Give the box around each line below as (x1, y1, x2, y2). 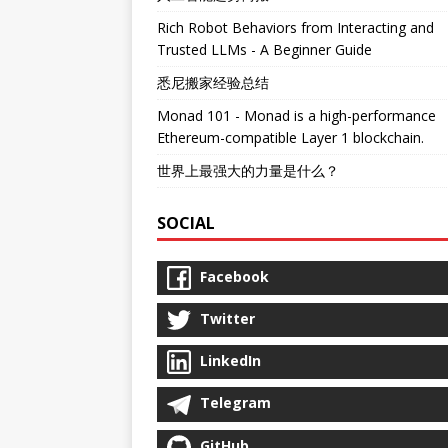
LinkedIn (200, 351, 261, 371)
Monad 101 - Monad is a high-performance (157, 105, 436, 125)
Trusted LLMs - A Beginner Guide (157, 39, 372, 59)
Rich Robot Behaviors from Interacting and (157, 17, 434, 37)
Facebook (200, 266, 269, 286)
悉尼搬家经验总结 (157, 72, 269, 92)
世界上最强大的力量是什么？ (157, 160, 339, 180)
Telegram (200, 393, 271, 413)
